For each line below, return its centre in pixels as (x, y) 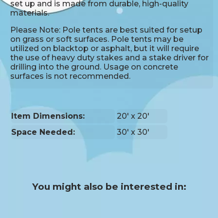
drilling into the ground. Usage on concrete (94, 67)
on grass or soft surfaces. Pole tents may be (97, 39)
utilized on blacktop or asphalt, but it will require (105, 49)
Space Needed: (43, 132)
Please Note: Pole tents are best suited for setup (107, 30)
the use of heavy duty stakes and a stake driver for (110, 58)
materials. (30, 13)
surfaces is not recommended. (71, 76)
